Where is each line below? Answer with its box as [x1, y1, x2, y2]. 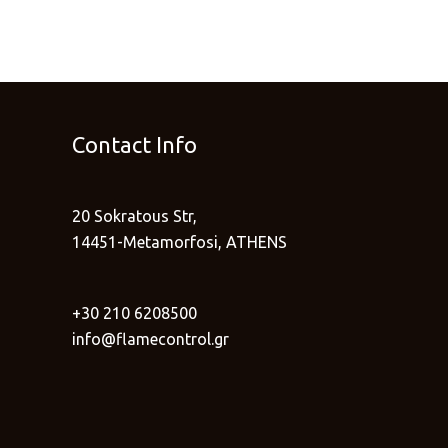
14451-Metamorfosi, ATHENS [72, 233, 287, 252]
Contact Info [72, 132, 197, 158]
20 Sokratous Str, [72, 207, 197, 226]
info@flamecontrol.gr [72, 330, 229, 349]
